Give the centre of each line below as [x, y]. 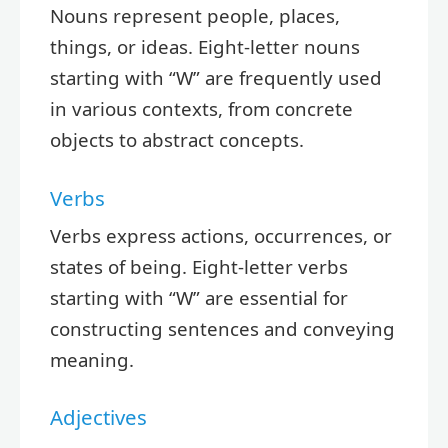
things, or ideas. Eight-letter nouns [205, 46]
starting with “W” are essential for [199, 297]
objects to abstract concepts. [177, 139]
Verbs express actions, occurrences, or [221, 235]
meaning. [92, 359]
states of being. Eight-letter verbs [199, 266]
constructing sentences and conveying [222, 328]
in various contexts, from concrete [201, 108]
